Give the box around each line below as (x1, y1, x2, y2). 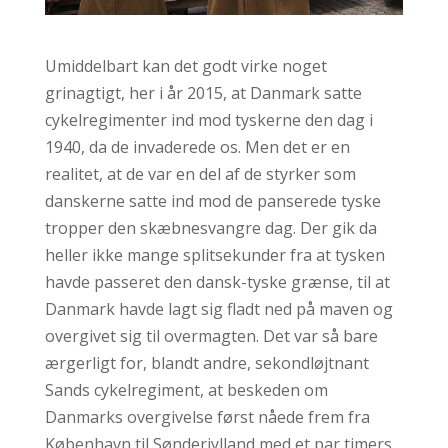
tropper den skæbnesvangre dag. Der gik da (44, 217, 377, 240)
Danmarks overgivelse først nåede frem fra (44, 406, 370, 429)
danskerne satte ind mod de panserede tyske (44, 190, 381, 213)
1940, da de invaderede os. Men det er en (44, 136, 350, 159)
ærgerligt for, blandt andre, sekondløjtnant (44, 352, 369, 375)
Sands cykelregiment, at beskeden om (44, 379, 328, 402)
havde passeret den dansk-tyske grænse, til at (44, 271, 390, 294)
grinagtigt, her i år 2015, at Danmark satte (44, 82, 362, 105)
